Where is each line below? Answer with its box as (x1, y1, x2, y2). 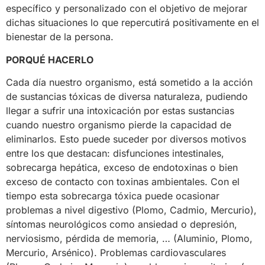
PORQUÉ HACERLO (6, 53, 93, 66)
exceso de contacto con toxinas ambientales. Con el (6, 176, 240, 188)
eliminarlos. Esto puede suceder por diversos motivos (6, 133, 246, 146)
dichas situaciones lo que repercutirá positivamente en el (6, 17, 259, 29)
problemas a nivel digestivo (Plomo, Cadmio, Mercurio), (6, 204, 257, 216)
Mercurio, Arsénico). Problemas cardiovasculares (6, 247, 226, 259)
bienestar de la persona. (6, 31, 114, 43)
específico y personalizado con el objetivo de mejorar (6, 2, 247, 15)
